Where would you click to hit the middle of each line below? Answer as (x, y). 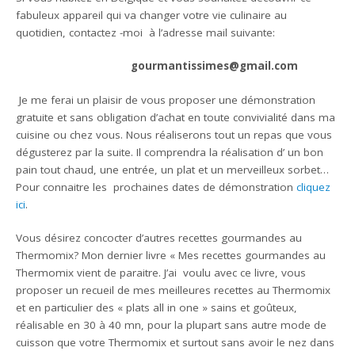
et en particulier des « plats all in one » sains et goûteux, (157, 307)
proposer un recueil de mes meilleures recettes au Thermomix (174, 290)
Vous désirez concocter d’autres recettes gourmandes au (159, 237)
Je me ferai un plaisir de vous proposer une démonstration (166, 99)
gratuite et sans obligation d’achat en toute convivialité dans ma (176, 117)
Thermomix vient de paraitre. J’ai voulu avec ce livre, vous (161, 272)
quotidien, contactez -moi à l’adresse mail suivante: (146, 32)
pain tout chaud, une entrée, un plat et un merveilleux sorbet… (173, 169)
